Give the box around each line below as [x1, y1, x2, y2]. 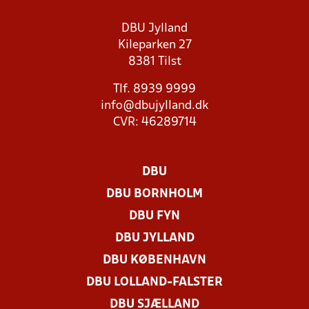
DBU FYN [129, 210, 180, 222]
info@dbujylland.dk [101, 100, 208, 112]
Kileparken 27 [117, 39, 192, 51]
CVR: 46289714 [112, 117, 197, 128]
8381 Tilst [128, 56, 181, 68]
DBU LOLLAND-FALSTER [86, 277, 223, 288]
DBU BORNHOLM [106, 188, 203, 200]
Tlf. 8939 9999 [113, 83, 196, 95]
